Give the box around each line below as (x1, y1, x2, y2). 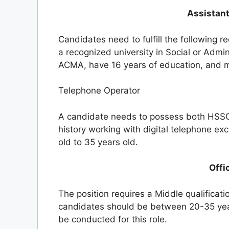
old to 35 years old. (58, 136, 138, 147)
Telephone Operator (58, 85, 140, 96)
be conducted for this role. (58, 214, 167, 224)
